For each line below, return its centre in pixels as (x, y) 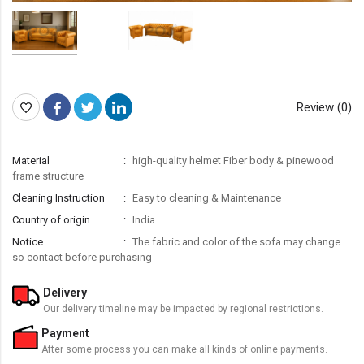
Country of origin (51, 219)
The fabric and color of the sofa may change (235, 241)
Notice (28, 241)
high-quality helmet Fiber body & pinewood (232, 160)
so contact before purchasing (82, 257)
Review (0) (324, 107)
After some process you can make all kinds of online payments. (184, 349)
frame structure (48, 175)
